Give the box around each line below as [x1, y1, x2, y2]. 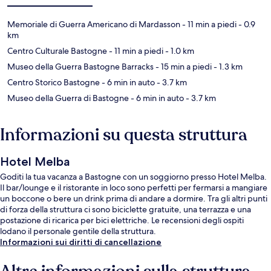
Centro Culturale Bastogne [7, 45, 107, 56]
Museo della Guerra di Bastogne [7, 92, 129, 103]
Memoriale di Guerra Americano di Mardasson [7, 18, 180, 30]
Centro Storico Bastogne [7, 76, 100, 88]
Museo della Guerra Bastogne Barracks [7, 60, 154, 72]
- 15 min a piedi [154, 60, 212, 72]
